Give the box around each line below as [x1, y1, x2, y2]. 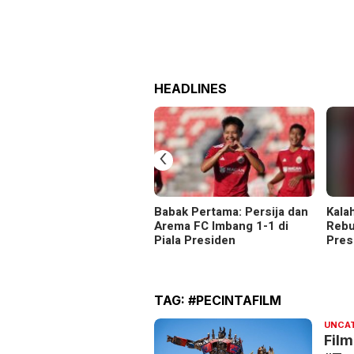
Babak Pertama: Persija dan [154, 203, 308, 221]
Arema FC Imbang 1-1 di [154, 217, 288, 235]
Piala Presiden [154, 232, 235, 250]
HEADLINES [154, 81, 227, 97]
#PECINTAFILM [188, 292, 281, 309]
